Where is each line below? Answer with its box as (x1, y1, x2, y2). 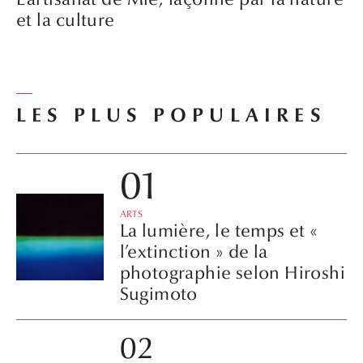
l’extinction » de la (119, 241, 268, 263)
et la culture (16, 9, 115, 31)
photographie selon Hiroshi (119, 263, 345, 284)
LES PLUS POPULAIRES (16, 104, 327, 128)
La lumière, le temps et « (119, 220, 318, 242)
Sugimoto (119, 284, 198, 305)
